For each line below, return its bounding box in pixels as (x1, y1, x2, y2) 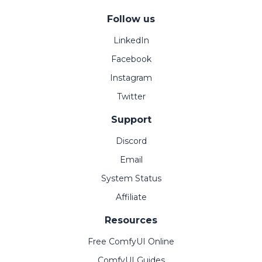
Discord (115, 136, 147, 147)
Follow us (107, 13, 155, 25)
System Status (101, 173, 161, 184)
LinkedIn (113, 35, 149, 46)
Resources (105, 215, 157, 226)
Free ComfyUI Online (88, 236, 174, 247)
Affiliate (115, 192, 147, 203)
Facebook (111, 54, 151, 65)
